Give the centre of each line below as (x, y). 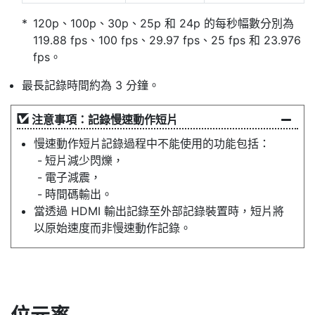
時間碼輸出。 (79, 194)
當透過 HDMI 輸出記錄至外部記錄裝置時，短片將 (159, 211)
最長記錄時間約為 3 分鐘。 (91, 85)
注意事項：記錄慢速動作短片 (105, 120)
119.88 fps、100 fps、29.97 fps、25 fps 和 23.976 (167, 40)
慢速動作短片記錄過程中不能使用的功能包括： (152, 144)
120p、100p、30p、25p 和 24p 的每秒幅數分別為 (163, 24)
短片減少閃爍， (84, 161)
